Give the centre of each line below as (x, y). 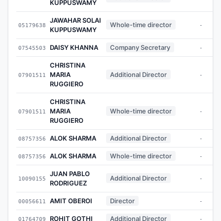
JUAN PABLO (70, 173)
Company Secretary (140, 47)
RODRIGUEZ (68, 183)
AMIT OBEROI (71, 201)
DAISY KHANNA (74, 47)
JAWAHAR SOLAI (75, 20)
